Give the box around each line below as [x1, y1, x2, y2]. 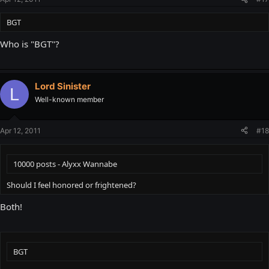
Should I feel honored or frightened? [7, 179, 136, 190]
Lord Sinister [35, 80, 91, 92]
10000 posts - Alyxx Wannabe [13, 158, 117, 169]
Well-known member [35, 95, 104, 104]
